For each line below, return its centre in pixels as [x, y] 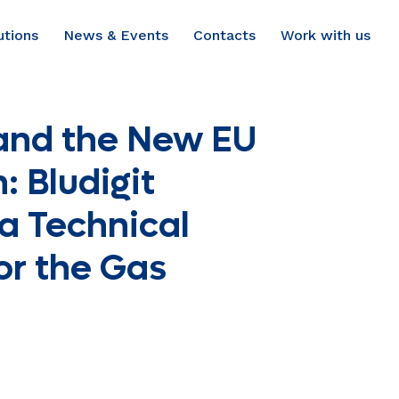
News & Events [116, 35]
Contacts [224, 35]
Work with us [326, 35]
